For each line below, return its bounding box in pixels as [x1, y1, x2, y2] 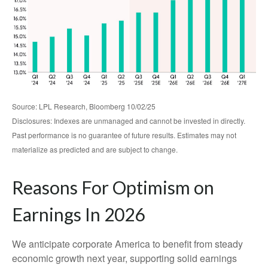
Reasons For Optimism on [12, 176, 214, 199]
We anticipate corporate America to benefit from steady [12, 237, 243, 251]
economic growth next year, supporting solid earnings [12, 251, 237, 266]
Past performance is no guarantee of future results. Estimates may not [12, 130, 236, 141]
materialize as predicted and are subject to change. [12, 144, 178, 155]
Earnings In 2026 [12, 203, 145, 226]
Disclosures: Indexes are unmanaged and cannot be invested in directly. [12, 115, 245, 126]
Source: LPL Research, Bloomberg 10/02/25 [12, 101, 156, 112]
